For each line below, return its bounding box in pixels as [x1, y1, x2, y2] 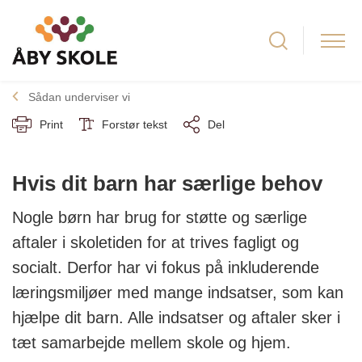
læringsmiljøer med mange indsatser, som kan [12, 284, 343, 301]
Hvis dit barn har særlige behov [12, 171, 322, 196]
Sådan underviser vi [28, 90, 130, 103]
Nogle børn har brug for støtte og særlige [12, 208, 307, 226]
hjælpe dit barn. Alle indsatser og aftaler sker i [12, 309, 340, 326]
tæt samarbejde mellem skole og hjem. [12, 334, 291, 351]
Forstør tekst [102, 117, 167, 131]
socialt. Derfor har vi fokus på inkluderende [12, 259, 319, 276]
